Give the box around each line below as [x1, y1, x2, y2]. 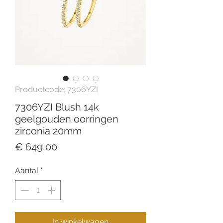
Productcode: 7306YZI [15, 85, 98, 95]
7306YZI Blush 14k [15, 101, 99, 113]
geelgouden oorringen [15, 113, 118, 125]
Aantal [15, 166, 38, 176]
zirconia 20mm [15, 125, 82, 137]
